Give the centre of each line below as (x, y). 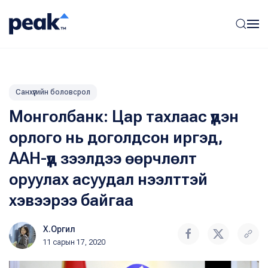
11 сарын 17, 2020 (74, 242)
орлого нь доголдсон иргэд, (116, 138)
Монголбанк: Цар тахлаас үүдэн (124, 117)
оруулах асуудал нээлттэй (108, 179)
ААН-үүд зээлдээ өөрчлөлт (103, 159)
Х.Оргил (59, 229)
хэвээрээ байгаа (71, 200)
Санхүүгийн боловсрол (53, 92)
